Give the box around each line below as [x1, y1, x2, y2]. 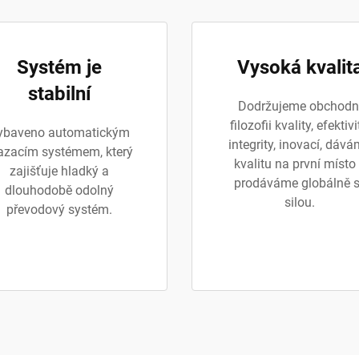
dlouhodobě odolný [5, 183, 114, 198]
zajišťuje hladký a [10, 163, 109, 179]
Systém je [17, 56, 102, 79]
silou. [284, 195, 315, 210]
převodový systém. [6, 202, 112, 217]
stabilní [27, 83, 91, 105]
